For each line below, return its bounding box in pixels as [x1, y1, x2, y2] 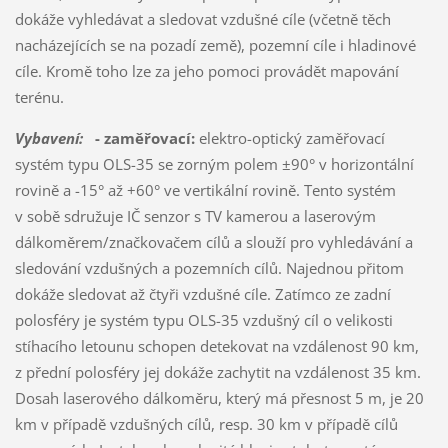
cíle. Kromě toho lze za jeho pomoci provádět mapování [14, 60, 399, 81]
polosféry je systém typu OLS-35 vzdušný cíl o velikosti [14, 309, 393, 330]
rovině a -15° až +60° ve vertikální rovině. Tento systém [14, 179, 396, 200]
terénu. [14, 86, 64, 107]
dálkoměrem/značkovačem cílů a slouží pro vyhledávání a [14, 231, 413, 252]
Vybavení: [14, 127, 83, 148]
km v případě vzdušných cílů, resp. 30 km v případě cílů [14, 413, 398, 434]
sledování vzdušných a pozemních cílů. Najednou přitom [14, 257, 404, 278]
